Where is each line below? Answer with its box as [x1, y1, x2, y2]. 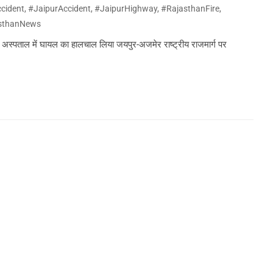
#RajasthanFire [161, 4, 220, 14]
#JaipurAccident [28, 4, 91, 14]
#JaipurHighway [94, 4, 158, 14]
